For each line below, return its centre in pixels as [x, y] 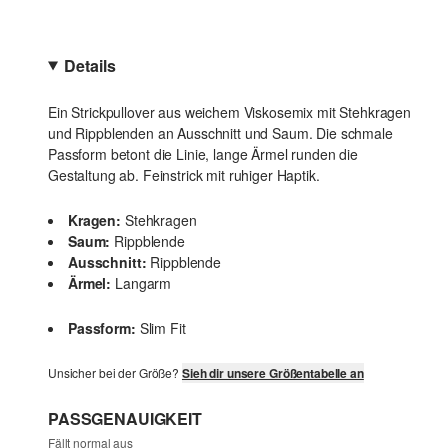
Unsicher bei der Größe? [115, 372]
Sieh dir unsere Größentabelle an [272, 373]
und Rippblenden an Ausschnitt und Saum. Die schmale [220, 133]
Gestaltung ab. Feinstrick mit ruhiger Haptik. [184, 175]
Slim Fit [162, 328]
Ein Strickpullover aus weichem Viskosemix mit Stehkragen [229, 112]
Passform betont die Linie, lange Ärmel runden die [203, 154]
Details [90, 65]
